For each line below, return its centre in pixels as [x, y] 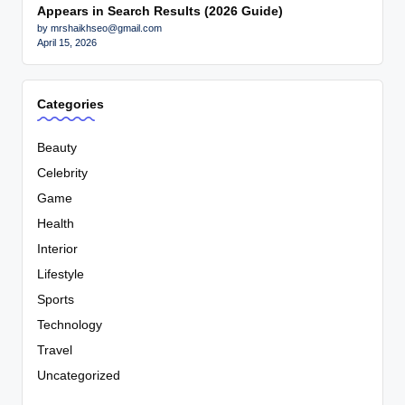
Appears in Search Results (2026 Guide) [160, 11]
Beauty [57, 148]
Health [56, 224]
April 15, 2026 [67, 42]
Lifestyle [61, 275]
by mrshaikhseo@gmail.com [99, 28]
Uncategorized [79, 376]
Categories [71, 104]
